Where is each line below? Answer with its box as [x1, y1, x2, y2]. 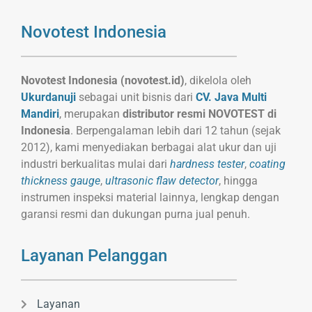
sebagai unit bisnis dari [76, 91, 196, 104]
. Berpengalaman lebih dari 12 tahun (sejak [70, 124, 281, 138]
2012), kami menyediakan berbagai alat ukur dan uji [21, 141, 276, 155]
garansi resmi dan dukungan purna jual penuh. [21, 208, 250, 221]
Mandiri [21, 107, 59, 121]
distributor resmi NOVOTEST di [123, 107, 276, 121]
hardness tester [170, 157, 244, 171]
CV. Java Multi [196, 91, 267, 104]
